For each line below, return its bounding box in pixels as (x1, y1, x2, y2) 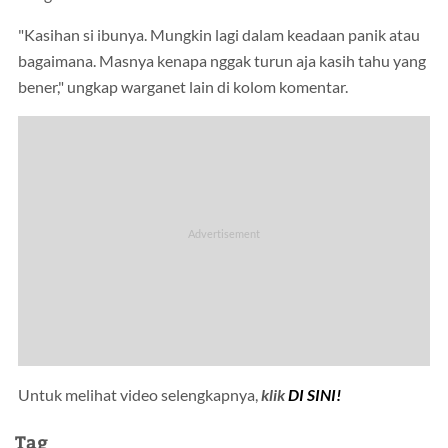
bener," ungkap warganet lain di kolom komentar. (18, 78, 348, 97)
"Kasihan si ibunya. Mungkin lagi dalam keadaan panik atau (18, 26, 420, 45)
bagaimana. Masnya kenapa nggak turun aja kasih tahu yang (18, 52, 426, 71)
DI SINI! (288, 385, 341, 404)
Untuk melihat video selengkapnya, (18, 385, 261, 404)
